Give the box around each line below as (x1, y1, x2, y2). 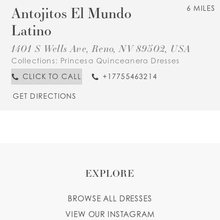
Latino (11, 20, 52, 39)
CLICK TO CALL (22, 72, 82, 81)
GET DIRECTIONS (12, 92, 77, 101)
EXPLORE (85, 166, 135, 179)
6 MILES (187, 3, 216, 12)
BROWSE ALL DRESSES (68, 193, 152, 203)
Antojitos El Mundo (11, 3, 132, 22)
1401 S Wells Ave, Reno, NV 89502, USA (11, 42, 191, 55)
